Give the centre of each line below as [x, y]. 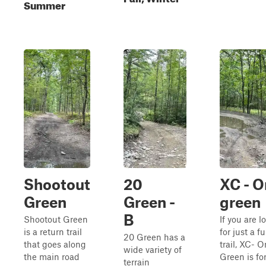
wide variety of [153, 249]
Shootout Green [56, 219]
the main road [52, 256]
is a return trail [53, 232]
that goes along [55, 244]
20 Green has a [154, 237]
